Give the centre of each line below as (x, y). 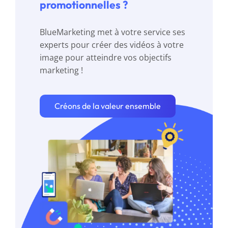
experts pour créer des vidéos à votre (111, 45)
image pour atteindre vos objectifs (105, 58)
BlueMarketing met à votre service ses (112, 32)
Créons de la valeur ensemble (107, 106)
